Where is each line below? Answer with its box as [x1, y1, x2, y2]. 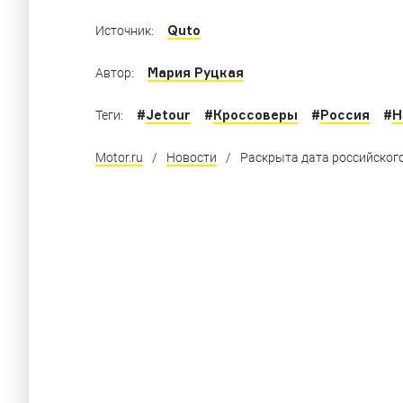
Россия [320, 106, 370, 122]
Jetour [146, 106, 191, 122]
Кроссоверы [213, 106, 298, 122]
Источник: [95, 22, 154, 38]
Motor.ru [95, 149, 143, 165]
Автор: [95, 65, 134, 80]
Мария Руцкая [148, 64, 244, 80]
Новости [166, 149, 217, 165]
